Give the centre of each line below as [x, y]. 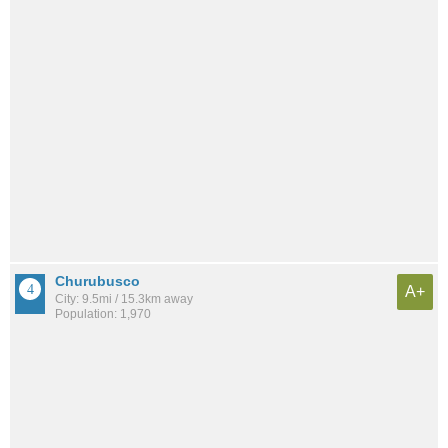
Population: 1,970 [103, 314]
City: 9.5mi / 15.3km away [124, 299]
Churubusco [97, 281]
